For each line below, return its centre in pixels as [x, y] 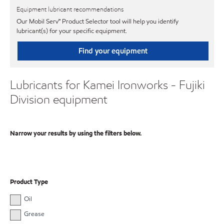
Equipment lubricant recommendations [70, 10]
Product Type [29, 182]
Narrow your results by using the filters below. [76, 134]
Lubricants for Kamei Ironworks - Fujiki [107, 84]
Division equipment [59, 99]
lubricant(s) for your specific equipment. [72, 31]
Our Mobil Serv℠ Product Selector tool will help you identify [97, 21]
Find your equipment [113, 51]
